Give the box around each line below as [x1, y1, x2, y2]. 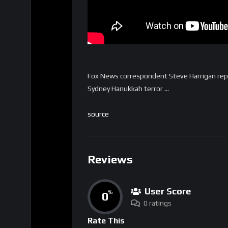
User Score [145, 185, 191, 196]
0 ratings [144, 198, 172, 207]
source [88, 110, 109, 119]
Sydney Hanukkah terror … [88, 84, 169, 93]
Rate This [88, 215, 125, 225]
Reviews [88, 153, 133, 166]
